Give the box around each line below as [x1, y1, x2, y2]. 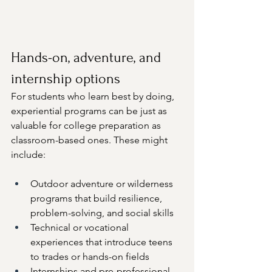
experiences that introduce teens [30, 236, 175, 248]
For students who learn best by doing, [11, 90, 177, 103]
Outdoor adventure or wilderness [30, 178, 175, 190]
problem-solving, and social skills [30, 207, 174, 219]
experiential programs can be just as [11, 105, 169, 117]
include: [11, 149, 46, 161]
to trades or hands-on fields [30, 251, 149, 263]
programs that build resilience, [30, 192, 165, 205]
